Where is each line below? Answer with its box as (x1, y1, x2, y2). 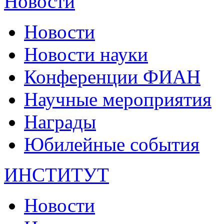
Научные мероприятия (24, 88, 211, 110)
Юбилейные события (24, 133, 199, 155)
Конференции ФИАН (24, 66, 200, 88)
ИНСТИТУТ (4, 164, 109, 186)
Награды (24, 111, 96, 133)
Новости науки (24, 43, 148, 65)
